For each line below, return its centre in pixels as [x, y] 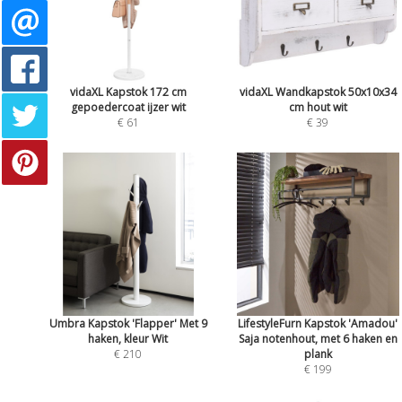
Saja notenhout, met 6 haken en [318, 338]
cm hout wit [318, 108]
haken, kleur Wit [128, 338]
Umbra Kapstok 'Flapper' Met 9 [128, 323]
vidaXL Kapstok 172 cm [128, 92]
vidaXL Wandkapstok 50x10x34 [318, 92]
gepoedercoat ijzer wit [128, 108]
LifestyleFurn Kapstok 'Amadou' [318, 323]
